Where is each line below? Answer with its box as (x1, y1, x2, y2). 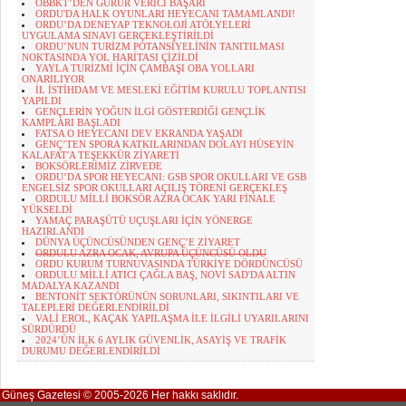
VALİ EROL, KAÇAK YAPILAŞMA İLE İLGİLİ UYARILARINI (35, 313, 309, 324)
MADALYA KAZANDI (22, 280, 120, 291)
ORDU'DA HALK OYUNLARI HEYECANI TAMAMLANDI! (35, 8, 295, 19)
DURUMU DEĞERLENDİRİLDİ (22, 345, 160, 356)
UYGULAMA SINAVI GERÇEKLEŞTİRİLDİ (22, 30, 214, 41)
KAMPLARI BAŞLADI (22, 117, 121, 128)
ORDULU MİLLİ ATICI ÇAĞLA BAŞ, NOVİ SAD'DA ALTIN (35, 269, 295, 280)
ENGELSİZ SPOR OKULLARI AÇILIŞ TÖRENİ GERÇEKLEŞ (22, 182, 287, 193)
